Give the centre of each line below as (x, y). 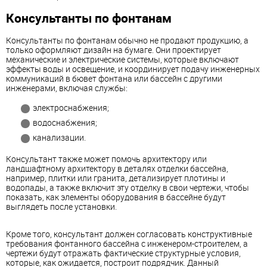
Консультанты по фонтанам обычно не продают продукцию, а (127, 40)
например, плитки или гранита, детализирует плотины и (116, 178)
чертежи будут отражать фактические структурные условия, (123, 253)
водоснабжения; (65, 122)
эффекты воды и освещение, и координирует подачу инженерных (133, 69)
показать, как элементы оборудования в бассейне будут (116, 197)
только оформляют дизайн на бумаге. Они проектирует (114, 49)
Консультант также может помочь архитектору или (106, 159)
